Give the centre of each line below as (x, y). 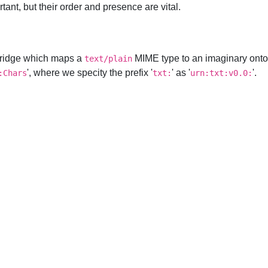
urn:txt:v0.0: (221, 73)
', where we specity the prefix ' (89, 73)
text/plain (108, 59)
